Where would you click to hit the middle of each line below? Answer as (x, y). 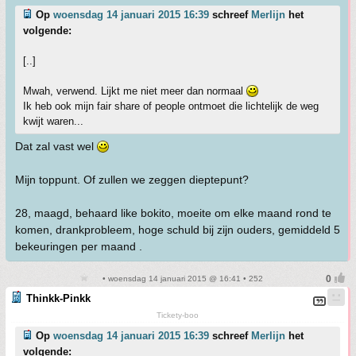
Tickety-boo (178, 315)
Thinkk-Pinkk (58, 298)
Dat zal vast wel (56, 146)
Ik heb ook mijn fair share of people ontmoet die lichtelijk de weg (171, 106)
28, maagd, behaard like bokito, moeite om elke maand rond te (173, 213)
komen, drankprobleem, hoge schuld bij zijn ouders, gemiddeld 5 (178, 230)
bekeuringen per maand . (79, 246)
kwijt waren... (53, 121)
